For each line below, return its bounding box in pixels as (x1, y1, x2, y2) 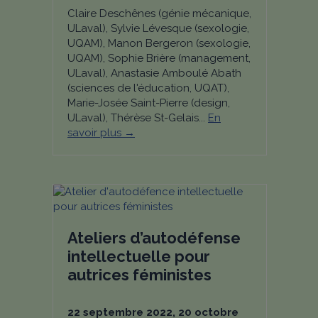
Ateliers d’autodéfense (67, 229, 241, 247)
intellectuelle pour (67, 247, 210, 265)
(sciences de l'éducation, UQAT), (67, 82, 229, 94)
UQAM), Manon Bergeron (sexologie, (67, 37, 251, 50)
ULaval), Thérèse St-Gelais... (67, 111, 208, 124)
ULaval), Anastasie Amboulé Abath (67, 67, 241, 79)
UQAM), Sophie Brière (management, (67, 52, 251, 65)
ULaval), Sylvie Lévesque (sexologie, (67, 22, 249, 35)
